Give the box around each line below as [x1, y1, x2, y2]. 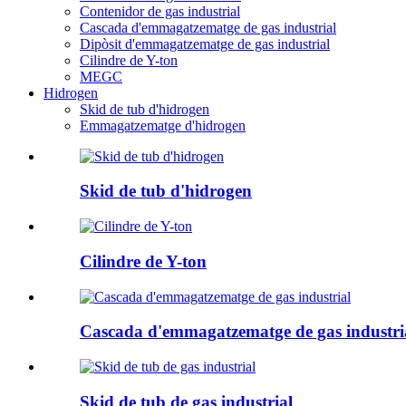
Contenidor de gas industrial [80, 3, 240, 19]
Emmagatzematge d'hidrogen [80, 117, 246, 133]
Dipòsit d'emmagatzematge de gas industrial [80, 35, 330, 52]
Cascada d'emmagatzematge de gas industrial [80, 19, 336, 35]
